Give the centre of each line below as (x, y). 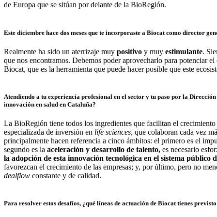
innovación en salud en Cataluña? (50, 104)
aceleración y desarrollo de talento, (104, 150)
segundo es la (25, 150)
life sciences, (113, 132)
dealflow (18, 176)
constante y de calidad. (68, 176)
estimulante (184, 51)
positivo (128, 51)
